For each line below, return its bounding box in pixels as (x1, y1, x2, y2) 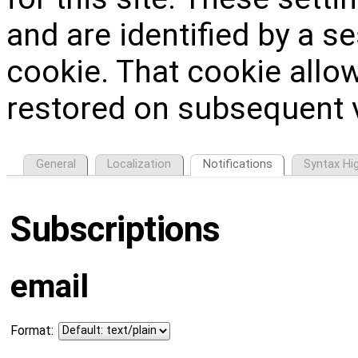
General (35, 157, 76, 172)
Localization (107, 157, 172, 172)
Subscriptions (10, 208, 221, 250)
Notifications (202, 157, 272, 172)
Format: (10, 323, 54, 339)
